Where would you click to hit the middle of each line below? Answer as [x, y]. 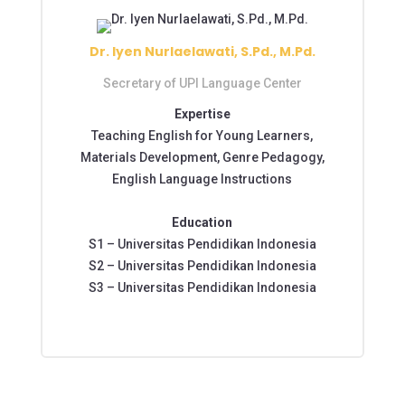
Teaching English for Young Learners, [202, 135]
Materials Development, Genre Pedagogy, [202, 157]
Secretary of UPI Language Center [202, 83]
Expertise [202, 113]
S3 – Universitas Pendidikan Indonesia [202, 287]
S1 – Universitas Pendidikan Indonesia [202, 244]
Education [202, 222]
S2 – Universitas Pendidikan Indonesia [202, 265]
